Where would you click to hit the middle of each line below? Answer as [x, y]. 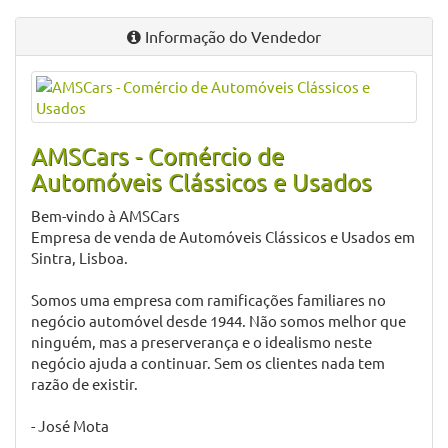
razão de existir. [84, 383]
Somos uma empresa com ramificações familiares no [208, 299]
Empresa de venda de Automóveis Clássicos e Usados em [223, 236]
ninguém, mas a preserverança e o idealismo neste [201, 341]
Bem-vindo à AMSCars [105, 215]
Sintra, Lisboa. [79, 257]
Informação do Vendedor [231, 36]
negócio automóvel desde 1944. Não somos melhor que [218, 320]
